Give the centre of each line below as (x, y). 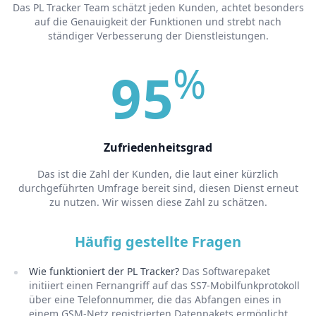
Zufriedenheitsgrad (158, 147)
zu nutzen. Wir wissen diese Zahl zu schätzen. (158, 202)
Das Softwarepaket (226, 271)
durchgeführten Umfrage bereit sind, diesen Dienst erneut (158, 188)
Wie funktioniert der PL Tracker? (105, 271)
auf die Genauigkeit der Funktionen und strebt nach (158, 22)
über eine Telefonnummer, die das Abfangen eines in (155, 299)
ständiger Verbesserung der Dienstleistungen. (158, 36)
